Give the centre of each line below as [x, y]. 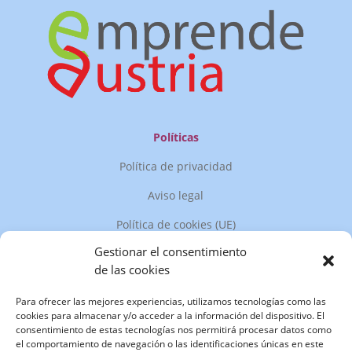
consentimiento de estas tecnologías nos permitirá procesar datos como [174, 330]
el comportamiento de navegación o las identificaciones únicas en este [170, 344]
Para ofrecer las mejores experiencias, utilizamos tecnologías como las [171, 301]
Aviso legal [176, 195]
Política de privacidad [176, 166]
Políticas [176, 137]
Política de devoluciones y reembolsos [176, 253]
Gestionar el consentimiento [170, 251]
